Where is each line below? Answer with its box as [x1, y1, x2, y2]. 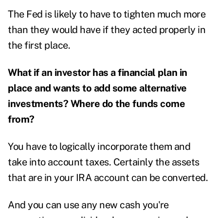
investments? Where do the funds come [8, 98, 185, 110]
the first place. [8, 39, 74, 52]
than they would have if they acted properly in [8, 24, 205, 36]
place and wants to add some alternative [8, 82, 187, 94]
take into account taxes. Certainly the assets [8, 156, 200, 168]
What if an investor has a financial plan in [8, 67, 187, 79]
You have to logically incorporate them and [8, 141, 190, 153]
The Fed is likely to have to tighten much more [8, 8, 205, 20]
